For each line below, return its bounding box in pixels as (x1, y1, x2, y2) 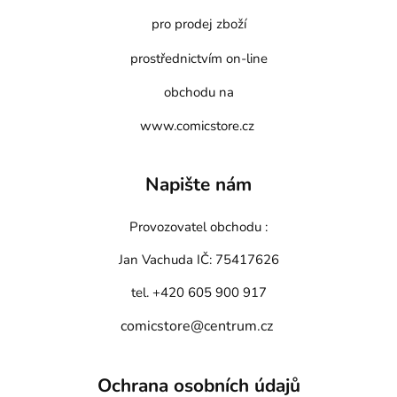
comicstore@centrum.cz (121, 315, 273, 336)
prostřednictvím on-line (129, 49, 268, 67)
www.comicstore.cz (139, 116, 254, 135)
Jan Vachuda (118, 251, 197, 269)
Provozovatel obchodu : (129, 218, 268, 237)
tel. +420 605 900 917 (130, 283, 267, 301)
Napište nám (145, 172, 252, 198)
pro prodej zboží (151, 14, 246, 33)
